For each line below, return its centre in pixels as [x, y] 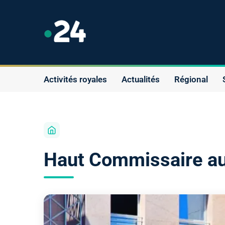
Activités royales [75, 79]
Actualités [141, 79]
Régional [191, 79]
